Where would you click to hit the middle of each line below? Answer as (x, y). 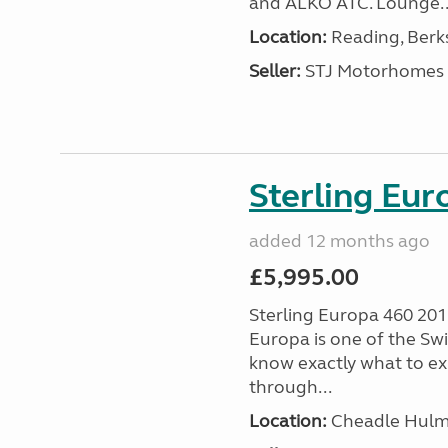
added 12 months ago (339, 241)
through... (290, 387)
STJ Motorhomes (372, 71)
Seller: (274, 71)
